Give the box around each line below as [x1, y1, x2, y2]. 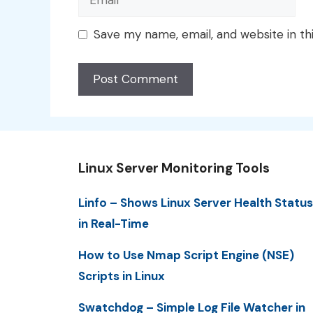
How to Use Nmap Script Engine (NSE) [78, 247, 294, 263]
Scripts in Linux [78, 268, 165, 284]
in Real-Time [78, 215, 149, 231]
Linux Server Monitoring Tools [78, 159, 270, 177]
